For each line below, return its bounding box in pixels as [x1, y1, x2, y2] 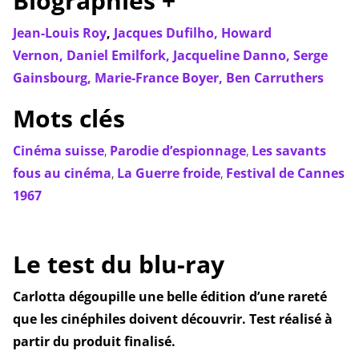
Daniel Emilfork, [66, 46, 173, 65]
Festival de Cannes [225, 164, 345, 183]
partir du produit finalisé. [12, 333, 175, 351]
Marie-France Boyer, [94, 69, 226, 87]
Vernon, [12, 46, 67, 65]
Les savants [251, 142, 326, 160]
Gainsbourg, [12, 69, 95, 87]
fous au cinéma [12, 164, 111, 183]
